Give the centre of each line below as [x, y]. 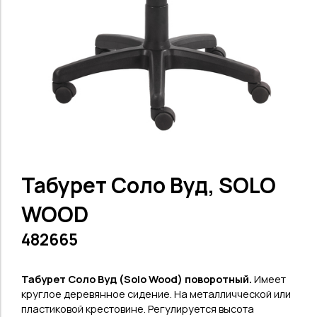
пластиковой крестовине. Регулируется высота [138, 309]
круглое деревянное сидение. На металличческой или [156, 294]
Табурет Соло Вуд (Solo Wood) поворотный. [138, 279]
